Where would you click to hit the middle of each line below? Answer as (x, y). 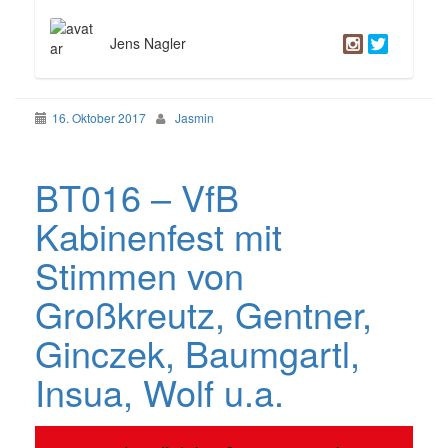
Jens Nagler (148, 43)
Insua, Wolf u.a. (159, 392)
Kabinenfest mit (158, 236)
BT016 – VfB (137, 197)
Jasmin (194, 118)
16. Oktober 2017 (99, 118)
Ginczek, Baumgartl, (197, 353)
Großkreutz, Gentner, (203, 314)
